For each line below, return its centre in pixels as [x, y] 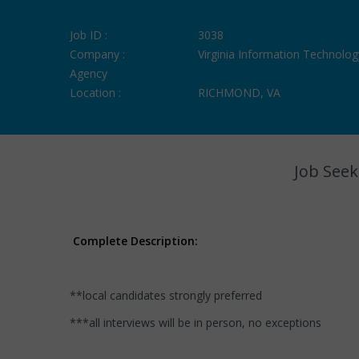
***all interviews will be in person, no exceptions [196, 323]
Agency [89, 73]
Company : [97, 54]
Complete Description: [135, 241]
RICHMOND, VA [239, 93]
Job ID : [89, 35]
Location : [95, 93]
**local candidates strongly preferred [166, 295]
